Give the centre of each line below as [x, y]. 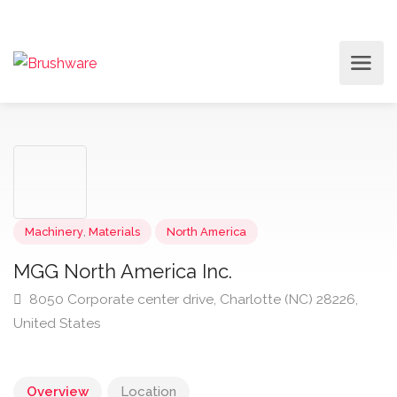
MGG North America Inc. [133, 295]
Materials [124, 251]
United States [62, 351]
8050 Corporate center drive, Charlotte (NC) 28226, [208, 325]
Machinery [59, 251]
